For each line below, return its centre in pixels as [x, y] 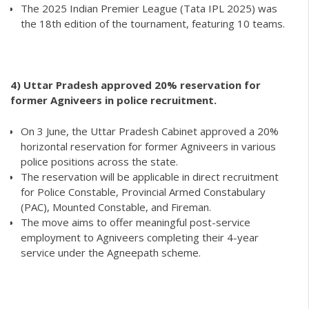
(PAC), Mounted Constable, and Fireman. [116, 207]
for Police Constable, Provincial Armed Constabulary [143, 191]
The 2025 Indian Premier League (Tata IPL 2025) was [149, 9]
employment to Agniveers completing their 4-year [140, 237]
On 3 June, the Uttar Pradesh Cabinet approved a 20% [150, 131]
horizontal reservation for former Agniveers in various [148, 146]
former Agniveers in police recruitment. [113, 100]
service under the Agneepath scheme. [111, 252]
